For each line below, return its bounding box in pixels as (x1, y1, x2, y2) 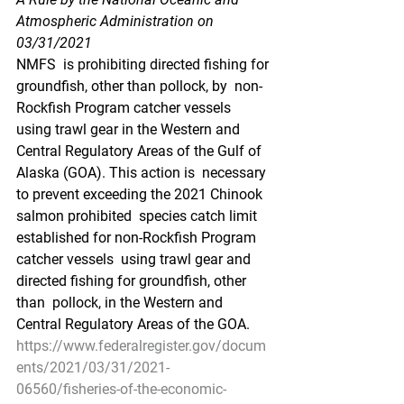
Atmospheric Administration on (16, 13, 217, 30)
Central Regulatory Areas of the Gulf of (16, 142, 265, 160)
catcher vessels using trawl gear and (16, 251, 254, 268)
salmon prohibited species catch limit (16, 207, 261, 225)
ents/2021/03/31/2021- (16, 359, 170, 376)
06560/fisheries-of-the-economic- (16, 381, 226, 398)
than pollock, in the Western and (16, 294, 226, 311)
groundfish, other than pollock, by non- (16, 78, 262, 95)
